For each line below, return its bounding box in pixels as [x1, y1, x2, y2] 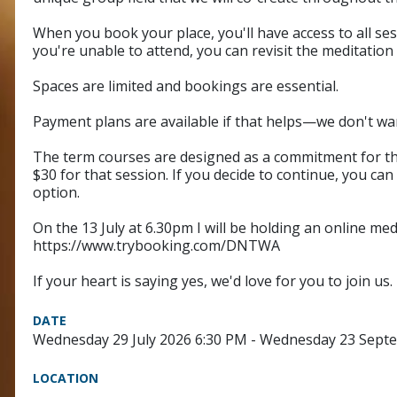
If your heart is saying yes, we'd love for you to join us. [33, 270, 393, 291]
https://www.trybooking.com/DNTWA [33, 235, 280, 255]
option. [33, 182, 80, 202]
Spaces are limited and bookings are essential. [33, 75, 339, 96]
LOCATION [33, 369, 98, 386]
